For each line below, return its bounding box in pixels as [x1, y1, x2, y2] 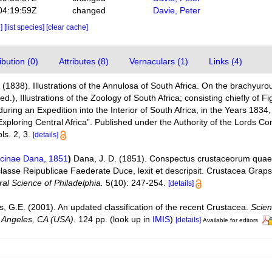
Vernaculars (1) [129, 56, 189, 66]
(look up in [107, 214, 153, 224]
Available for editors [203, 217, 259, 223]
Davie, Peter [153, 5, 201, 15]
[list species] [4, 23, 46, 32]
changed [72, 5, 106, 15]
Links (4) [209, 56, 243, 66]
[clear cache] [46, 23, 88, 32]
